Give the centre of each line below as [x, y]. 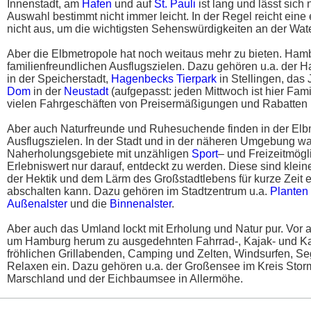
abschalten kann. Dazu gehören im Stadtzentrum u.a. [138, 191]
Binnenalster [141, 204]
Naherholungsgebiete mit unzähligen [99, 154]
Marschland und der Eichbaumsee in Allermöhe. [125, 279]
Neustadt [86, 91]
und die [89, 204]
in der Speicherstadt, [59, 79]
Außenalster [37, 204]
